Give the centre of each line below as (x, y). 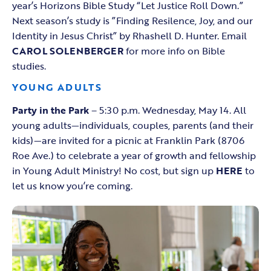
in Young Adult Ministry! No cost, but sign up (114, 171)
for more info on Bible (174, 51)
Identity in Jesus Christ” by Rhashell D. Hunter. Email (129, 36)
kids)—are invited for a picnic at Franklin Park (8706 (128, 141)
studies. (29, 66)
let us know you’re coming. (72, 186)
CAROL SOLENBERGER (68, 51)
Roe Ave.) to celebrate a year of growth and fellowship (134, 156)
